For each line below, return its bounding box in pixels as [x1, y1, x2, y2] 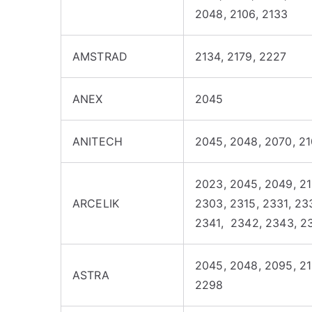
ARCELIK [72, 196, 120, 210]
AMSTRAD [72, 49, 128, 63]
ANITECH [72, 134, 123, 148]
